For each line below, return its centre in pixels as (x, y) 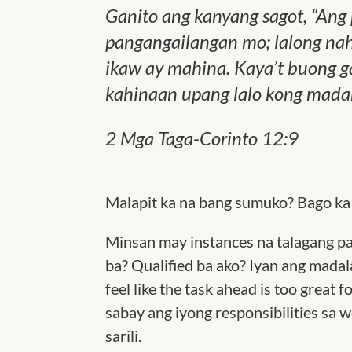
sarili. (124, 335)
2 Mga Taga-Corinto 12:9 (202, 137)
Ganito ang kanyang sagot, (209, 15)
